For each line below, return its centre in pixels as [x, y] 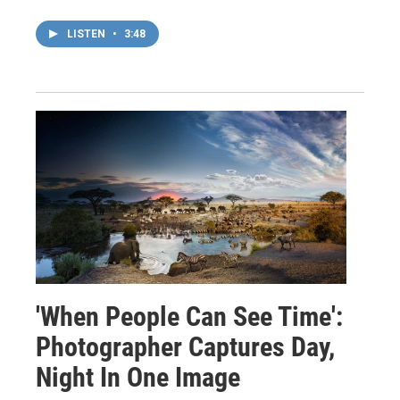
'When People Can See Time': [189, 316]
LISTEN [87, 33]
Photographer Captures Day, [185, 346]
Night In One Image [138, 377]
